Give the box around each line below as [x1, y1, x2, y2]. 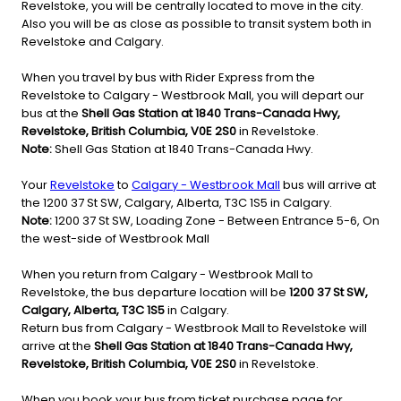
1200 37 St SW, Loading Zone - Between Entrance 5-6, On [52, 212, 380, 230]
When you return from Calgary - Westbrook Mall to [21, 266, 313, 284]
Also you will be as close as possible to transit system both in [21, 15, 371, 33]
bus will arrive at [280, 176, 376, 194]
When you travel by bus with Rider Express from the [21, 69, 315, 87]
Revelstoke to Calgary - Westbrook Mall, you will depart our [21, 87, 364, 105]
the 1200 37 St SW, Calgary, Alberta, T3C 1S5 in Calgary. [21, 194, 332, 212]
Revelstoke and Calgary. [21, 33, 164, 51]
